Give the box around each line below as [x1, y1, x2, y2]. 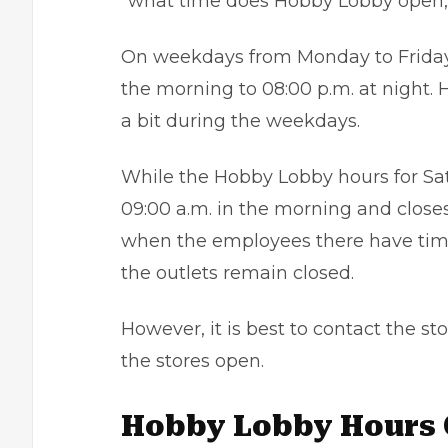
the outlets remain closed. [121, 262, 354, 284]
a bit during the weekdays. [121, 110, 360, 132]
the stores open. [121, 350, 264, 372]
